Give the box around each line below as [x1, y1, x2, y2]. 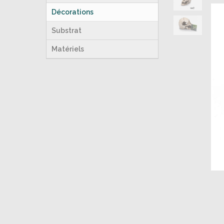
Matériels [51, 45, 84, 53]
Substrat [51, 26, 81, 34]
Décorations [51, 8, 93, 16]
